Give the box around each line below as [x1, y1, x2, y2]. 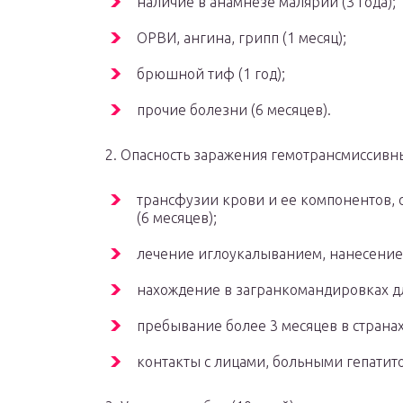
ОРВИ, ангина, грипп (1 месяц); [137, 30, 346, 47]
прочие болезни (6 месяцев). [137, 102, 331, 119]
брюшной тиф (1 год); [137, 66, 285, 83]
